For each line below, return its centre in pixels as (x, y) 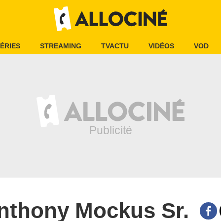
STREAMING (61, 46)
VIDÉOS (161, 46)
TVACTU (115, 46)
